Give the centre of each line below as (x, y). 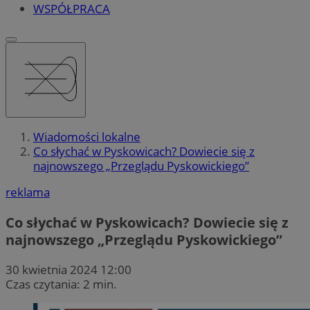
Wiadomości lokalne (87, 137)
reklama (28, 192)
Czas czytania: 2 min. (61, 284)
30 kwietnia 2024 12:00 (69, 269)
